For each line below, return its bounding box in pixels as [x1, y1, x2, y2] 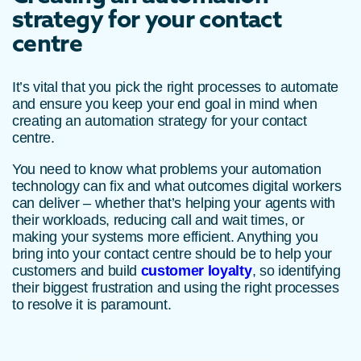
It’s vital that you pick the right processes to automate [12, 79, 339, 96]
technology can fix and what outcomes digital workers [12, 178, 342, 195]
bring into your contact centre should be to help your [12, 246, 333, 263]
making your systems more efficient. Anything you [12, 229, 318, 246]
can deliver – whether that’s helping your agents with [12, 195, 336, 212]
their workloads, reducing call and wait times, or [12, 212, 305, 229]
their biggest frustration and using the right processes [12, 280, 339, 297]
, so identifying [251, 263, 341, 280]
